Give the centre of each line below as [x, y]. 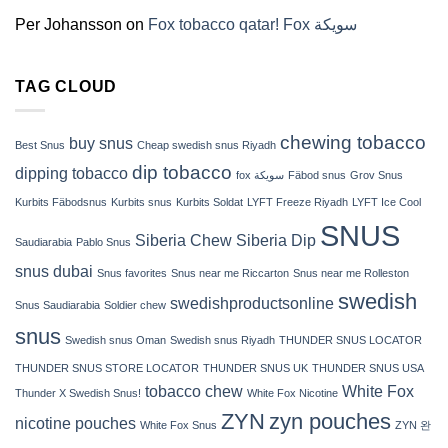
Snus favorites [132, 273]
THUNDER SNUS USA [368, 368]
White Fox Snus [178, 425]
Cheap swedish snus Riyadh [206, 145]
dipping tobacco [71, 174]
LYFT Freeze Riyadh [297, 202]
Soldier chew [135, 305]
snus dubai [54, 272]
